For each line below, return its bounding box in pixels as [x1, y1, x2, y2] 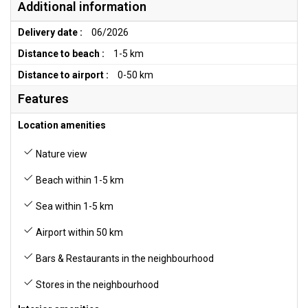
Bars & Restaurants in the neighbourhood [34, 253, 214, 264]
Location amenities [18, 120, 106, 131]
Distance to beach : [18, 48, 104, 59]
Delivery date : [18, 27, 82, 38]
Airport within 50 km [34, 227, 123, 238]
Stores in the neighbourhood [34, 279, 159, 290]
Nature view [34, 148, 87, 159]
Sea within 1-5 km [34, 201, 113, 212]
